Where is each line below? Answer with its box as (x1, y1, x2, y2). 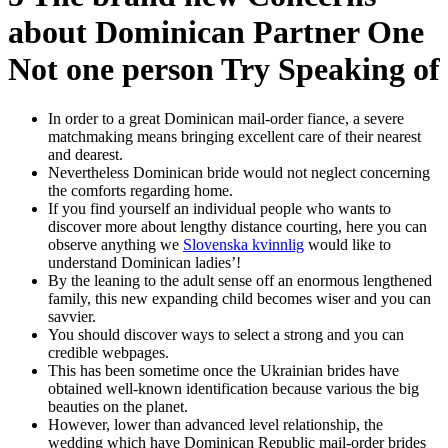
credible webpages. (48, 343, 169, 361)
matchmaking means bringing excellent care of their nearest (48, 127, 421, 145)
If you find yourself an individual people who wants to (48, 199, 391, 217)
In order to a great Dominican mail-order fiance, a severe (48, 109, 404, 127)
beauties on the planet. (48, 397, 188, 415)
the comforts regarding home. (48, 181, 233, 199)
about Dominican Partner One (8, 14, 424, 51)
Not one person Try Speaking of (8, 51, 440, 88)
